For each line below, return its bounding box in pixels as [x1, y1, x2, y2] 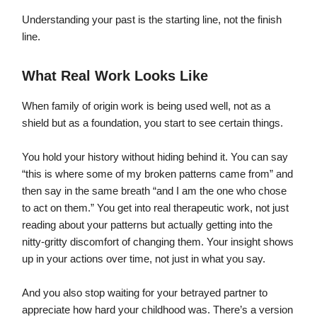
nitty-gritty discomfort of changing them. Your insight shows [22, 236, 294, 248]
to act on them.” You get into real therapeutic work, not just [22, 202, 289, 214]
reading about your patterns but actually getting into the [22, 219, 272, 231]
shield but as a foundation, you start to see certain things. [22, 117, 283, 129]
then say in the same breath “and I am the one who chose [22, 185, 287, 197]
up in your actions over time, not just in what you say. [22, 253, 265, 265]
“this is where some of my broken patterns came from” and [22, 168, 293, 180]
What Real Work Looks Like [22, 68, 208, 84]
